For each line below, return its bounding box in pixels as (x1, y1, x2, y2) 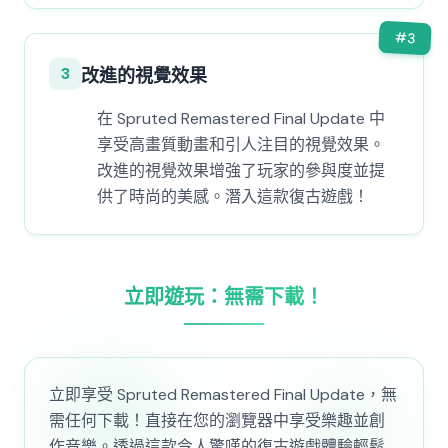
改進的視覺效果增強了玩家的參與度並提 (97, 160, 385, 181)
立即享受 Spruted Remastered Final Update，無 (49, 384, 397, 405)
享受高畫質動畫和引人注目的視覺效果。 (97, 134, 385, 155)
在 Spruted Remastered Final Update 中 (97, 108, 385, 129)
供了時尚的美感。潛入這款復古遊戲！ (97, 186, 369, 207)
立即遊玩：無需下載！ (124, 284, 324, 310)
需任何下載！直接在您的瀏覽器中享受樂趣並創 (49, 410, 385, 431)
